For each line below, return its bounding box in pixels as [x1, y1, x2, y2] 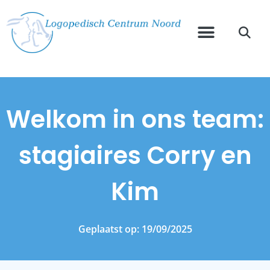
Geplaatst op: [78, 222, 139, 236]
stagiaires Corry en [18, 139, 252, 173]
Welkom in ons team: [6, 102, 264, 137]
